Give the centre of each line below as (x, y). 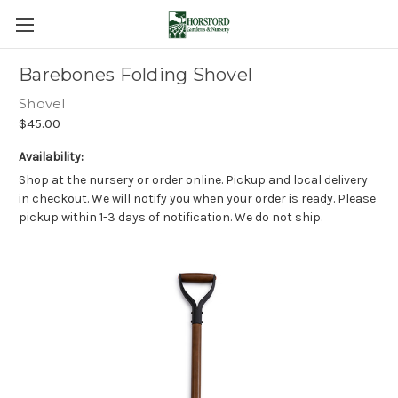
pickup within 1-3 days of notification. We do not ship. (171, 218)
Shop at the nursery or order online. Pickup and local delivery (193, 180)
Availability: (51, 156)
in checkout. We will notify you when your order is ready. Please (197, 199)
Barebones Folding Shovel (135, 75)
